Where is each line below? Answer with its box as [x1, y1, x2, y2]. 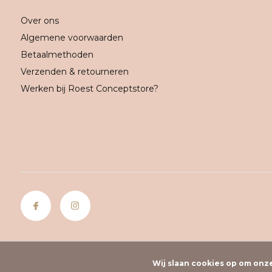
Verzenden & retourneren [20, 66, 129, 77]
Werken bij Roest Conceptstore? [20, 83, 158, 94]
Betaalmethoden [20, 49, 93, 60]
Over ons [20, 15, 59, 26]
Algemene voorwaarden [20, 32, 123, 43]
